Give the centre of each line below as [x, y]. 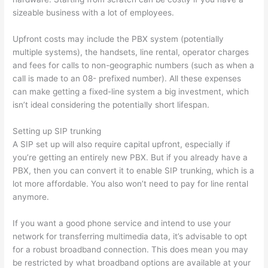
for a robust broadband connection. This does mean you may [131, 250]
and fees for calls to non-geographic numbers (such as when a [134, 66]
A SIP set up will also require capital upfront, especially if [122, 144]
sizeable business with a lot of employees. [94, 13]
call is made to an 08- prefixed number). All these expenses [127, 79]
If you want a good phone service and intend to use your [122, 223]
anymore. [31, 197]
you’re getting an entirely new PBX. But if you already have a [130, 158]
